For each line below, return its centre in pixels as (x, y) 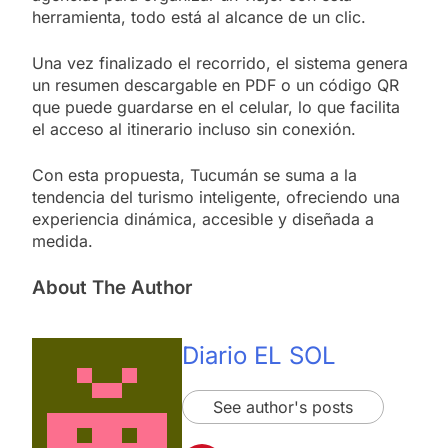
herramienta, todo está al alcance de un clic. (199, 16)
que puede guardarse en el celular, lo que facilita (216, 106)
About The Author (112, 287)
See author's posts (283, 407)
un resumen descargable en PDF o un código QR (215, 84)
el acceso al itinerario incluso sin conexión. (194, 128)
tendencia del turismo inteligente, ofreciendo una (216, 196)
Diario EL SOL (259, 356)
